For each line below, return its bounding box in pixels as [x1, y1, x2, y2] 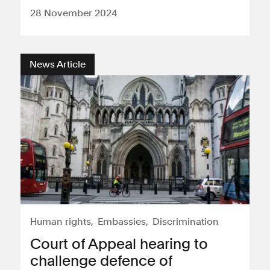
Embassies [98, 216, 146, 227]
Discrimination [152, 216, 219, 227]
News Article [30, 58, 86, 70]
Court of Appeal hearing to [30, 235, 208, 253]
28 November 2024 [30, 7, 117, 19]
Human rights [30, 216, 91, 227]
